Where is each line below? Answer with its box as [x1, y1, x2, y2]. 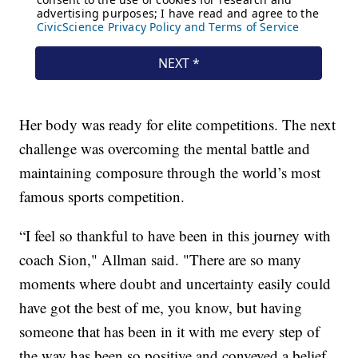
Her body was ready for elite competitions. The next [19, 113, 336, 134]
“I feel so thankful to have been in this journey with [19, 225, 332, 245]
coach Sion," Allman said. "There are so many [19, 249, 302, 269]
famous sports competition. [19, 185, 185, 206]
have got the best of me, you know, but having [19, 296, 303, 317]
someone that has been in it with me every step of [19, 320, 320, 341]
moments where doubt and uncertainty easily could [19, 272, 332, 293]
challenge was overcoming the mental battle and [19, 137, 311, 158]
